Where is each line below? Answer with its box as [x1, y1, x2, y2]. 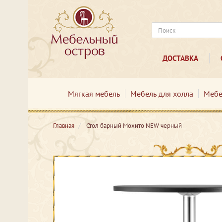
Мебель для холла [130, 89, 193, 99]
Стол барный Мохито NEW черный [86, 121, 182, 130]
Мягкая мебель [67, 89, 120, 99]
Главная [53, 121, 74, 130]
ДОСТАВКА [162, 54, 198, 63]
